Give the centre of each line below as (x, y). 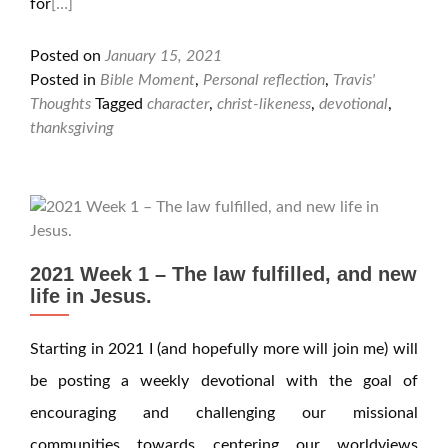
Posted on (67, 56)
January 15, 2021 (163, 56)
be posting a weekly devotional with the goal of (224, 381)
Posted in (65, 80)
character (178, 104)
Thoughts (60, 104)
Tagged (121, 104)
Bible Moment (147, 80)
